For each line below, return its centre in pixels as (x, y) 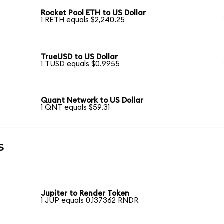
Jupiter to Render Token (85, 194)
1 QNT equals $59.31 (76, 108)
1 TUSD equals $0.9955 (81, 64)
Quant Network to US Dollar (92, 101)
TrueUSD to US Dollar (80, 57)
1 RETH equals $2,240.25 (83, 20)
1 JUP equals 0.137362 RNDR (90, 201)
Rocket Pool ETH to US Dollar (94, 13)
